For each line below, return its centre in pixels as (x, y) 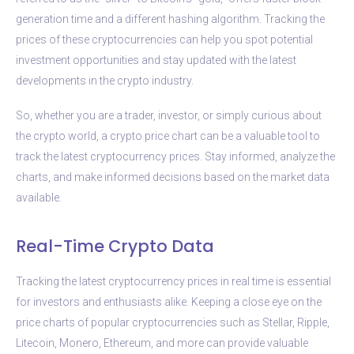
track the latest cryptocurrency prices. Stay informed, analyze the (175, 156)
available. (39, 197)
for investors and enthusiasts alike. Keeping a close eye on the (169, 301)
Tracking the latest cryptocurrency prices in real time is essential (173, 281)
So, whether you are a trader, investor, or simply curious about (169, 115)
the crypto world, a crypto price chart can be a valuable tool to (168, 136)
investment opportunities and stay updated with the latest (156, 60)
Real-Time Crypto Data (115, 246)
